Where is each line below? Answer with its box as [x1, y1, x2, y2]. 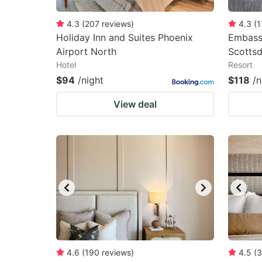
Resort [228, 60, 253, 70]
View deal [113, 98, 157, 110]
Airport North [56, 46, 116, 57]
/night [78, 74, 104, 86]
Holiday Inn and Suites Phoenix [56, 32, 193, 43]
